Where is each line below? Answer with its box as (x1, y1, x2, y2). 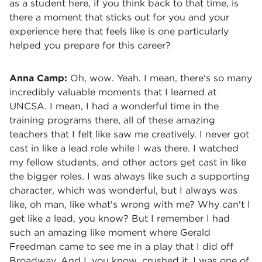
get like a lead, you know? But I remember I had (9, 213, 230, 224)
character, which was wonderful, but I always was (9, 185, 237, 196)
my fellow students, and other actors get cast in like (9, 157, 246, 168)
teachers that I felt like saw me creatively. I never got (9, 129, 249, 140)
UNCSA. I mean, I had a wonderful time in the (9, 101, 219, 112)
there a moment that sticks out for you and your (9, 12, 229, 23)
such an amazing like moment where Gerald (9, 227, 211, 238)
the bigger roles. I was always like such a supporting (9, 171, 250, 182)
